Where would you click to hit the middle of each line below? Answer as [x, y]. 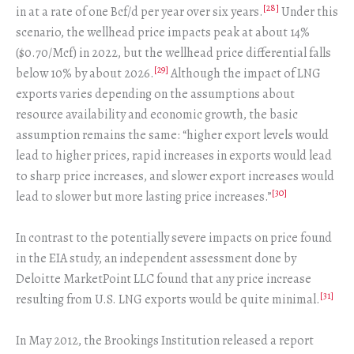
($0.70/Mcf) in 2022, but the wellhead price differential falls [173, 53]
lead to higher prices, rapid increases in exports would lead [174, 156]
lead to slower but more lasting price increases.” [144, 197]
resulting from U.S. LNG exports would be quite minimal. [168, 300]
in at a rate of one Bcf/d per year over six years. [139, 12]
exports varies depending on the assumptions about [155, 94]
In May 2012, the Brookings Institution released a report [165, 340]
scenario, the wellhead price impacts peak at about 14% [163, 33]
